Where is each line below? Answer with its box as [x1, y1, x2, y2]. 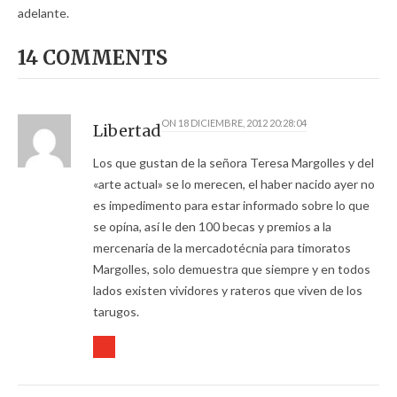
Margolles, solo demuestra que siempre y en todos [93, 261, 370, 277]
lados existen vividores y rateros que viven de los [93, 283, 362, 299]
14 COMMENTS [18, 45, 167, 71]
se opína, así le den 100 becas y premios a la [93, 219, 331, 235]
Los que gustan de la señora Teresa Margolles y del [93, 155, 374, 171]
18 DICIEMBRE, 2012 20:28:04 [178, 117, 307, 129]
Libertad [93, 121, 161, 142]
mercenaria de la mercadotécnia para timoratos [93, 240, 351, 256]
